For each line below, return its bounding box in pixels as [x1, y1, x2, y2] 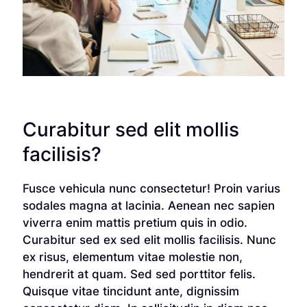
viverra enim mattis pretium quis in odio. [22, 215, 247, 230]
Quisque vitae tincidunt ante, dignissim [22, 284, 239, 298]
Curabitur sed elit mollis [22, 117, 239, 141]
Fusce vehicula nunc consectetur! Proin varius [22, 181, 280, 195]
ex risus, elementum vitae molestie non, [22, 249, 243, 264]
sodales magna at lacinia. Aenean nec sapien [22, 198, 275, 212]
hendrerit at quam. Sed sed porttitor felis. [22, 267, 256, 281]
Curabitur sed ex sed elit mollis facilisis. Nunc [22, 232, 276, 247]
